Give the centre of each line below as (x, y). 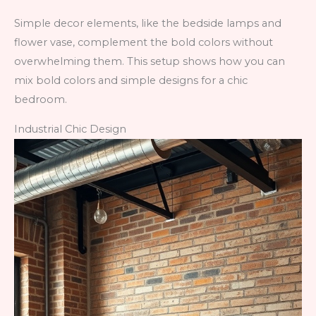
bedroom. (41, 99)
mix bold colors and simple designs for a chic (131, 80)
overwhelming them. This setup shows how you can (150, 61)
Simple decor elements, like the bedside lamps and (148, 23)
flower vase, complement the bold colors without (144, 42)
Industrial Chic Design (70, 129)
